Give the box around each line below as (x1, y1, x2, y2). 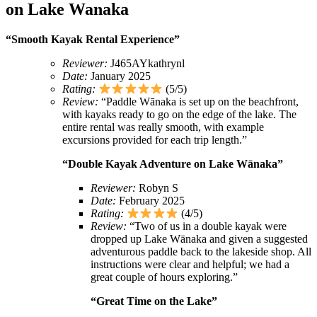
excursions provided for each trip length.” (62, 133, 247, 146)
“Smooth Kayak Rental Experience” (6, 33, 180, 45)
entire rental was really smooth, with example (62, 120, 264, 133)
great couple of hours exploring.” (91, 271, 238, 284)
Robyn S (136, 181, 178, 194)
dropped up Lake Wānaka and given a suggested (91, 233, 308, 246)
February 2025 (116, 194, 185, 207)
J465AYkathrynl (108, 57, 185, 69)
